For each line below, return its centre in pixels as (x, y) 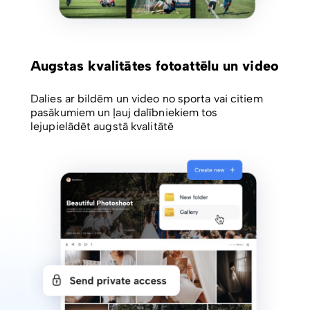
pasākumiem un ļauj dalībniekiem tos (124, 113)
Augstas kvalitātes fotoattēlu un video (155, 66)
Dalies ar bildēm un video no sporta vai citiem (147, 99)
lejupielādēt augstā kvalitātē (102, 127)
